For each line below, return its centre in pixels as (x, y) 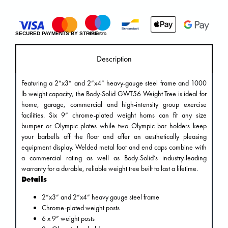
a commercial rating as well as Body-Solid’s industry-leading (114, 158)
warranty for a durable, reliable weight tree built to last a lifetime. (110, 168)
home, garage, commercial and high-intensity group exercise (114, 104)
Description (114, 59)
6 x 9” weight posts (68, 219)
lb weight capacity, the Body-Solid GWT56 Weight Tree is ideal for (114, 94)
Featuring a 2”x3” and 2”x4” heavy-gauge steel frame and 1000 (114, 83)
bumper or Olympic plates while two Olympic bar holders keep (114, 126)
